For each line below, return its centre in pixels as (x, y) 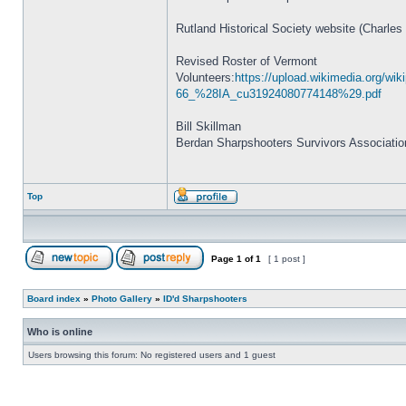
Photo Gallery (122, 299)
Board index (54, 299)
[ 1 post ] (287, 259)
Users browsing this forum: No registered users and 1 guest (152, 355)
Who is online (60, 332)
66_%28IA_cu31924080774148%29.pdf (279, 94)
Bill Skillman (208, 126)
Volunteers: (205, 77)
